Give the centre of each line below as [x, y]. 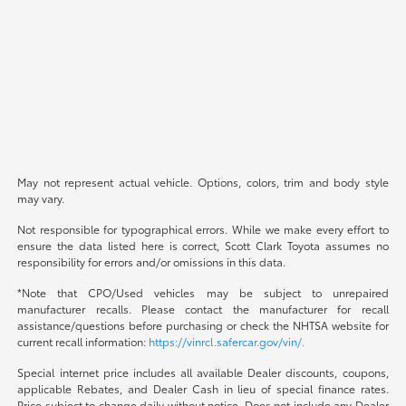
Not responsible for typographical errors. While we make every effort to [203, 229]
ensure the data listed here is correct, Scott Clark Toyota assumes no [203, 246]
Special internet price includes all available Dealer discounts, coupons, [203, 372]
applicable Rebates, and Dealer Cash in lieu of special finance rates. [203, 389]
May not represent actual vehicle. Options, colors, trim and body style [203, 182]
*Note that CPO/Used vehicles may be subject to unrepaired [203, 293]
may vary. [41, 198]
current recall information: [83, 342]
